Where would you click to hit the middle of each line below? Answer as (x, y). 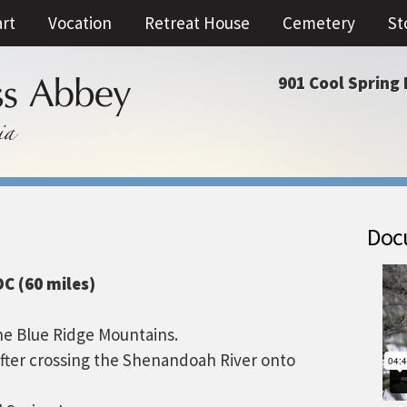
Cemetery (319, 23)
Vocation (80, 23)
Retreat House (197, 23)
